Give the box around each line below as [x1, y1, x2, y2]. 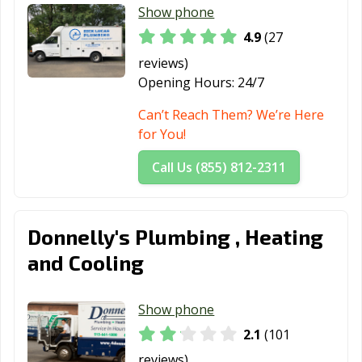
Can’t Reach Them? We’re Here [138, 105, 325, 124]
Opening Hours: [138, 73, 235, 91]
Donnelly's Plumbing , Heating [27, 223, 323, 249]
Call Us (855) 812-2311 [152, 158, 287, 176]
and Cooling [27, 249, 144, 275]
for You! [138, 124, 187, 143]
